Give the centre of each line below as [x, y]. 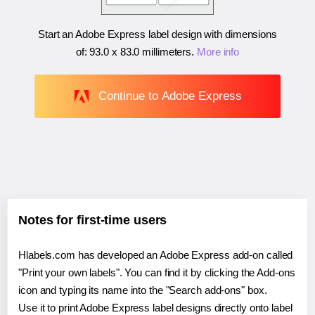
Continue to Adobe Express [170, 96]
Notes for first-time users [93, 220]
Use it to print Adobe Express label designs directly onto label [155, 307]
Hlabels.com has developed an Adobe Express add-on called [156, 255]
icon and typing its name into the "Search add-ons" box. [143, 290]
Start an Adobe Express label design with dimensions [157, 34]
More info [218, 52]
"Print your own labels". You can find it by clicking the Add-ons [157, 272]
